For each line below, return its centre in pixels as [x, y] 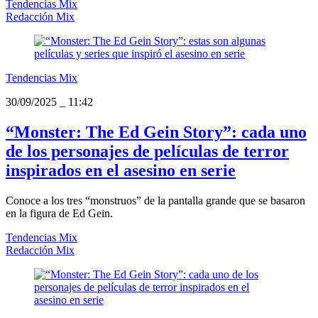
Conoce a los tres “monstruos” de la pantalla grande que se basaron [155, 201]
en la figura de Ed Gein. [59, 214]
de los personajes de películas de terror [147, 152]
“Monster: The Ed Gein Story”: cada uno [156, 132]
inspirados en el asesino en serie [121, 171]
